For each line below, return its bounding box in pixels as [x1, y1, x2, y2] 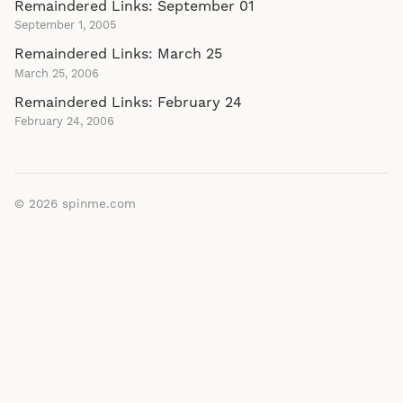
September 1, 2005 [14, 18, 116, 33]
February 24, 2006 [14, 114, 114, 130]
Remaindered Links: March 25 [14, 45, 222, 64]
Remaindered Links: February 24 [14, 93, 242, 112]
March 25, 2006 [14, 66, 99, 81]
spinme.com [62, 196, 136, 213]
